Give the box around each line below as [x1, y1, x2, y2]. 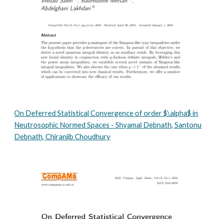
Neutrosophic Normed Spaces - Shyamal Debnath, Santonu [14, 121, 202, 129]
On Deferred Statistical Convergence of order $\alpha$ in [14, 109, 198, 117]
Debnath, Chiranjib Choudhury [14, 132, 111, 141]
